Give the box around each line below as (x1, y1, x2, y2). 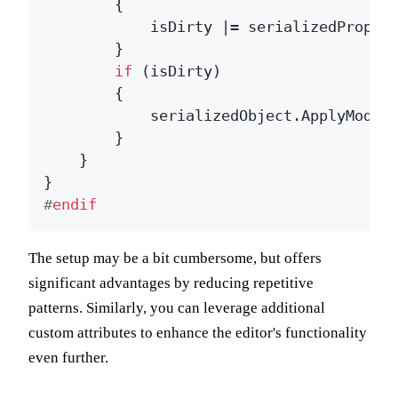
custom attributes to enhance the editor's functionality (28, 323, 367, 341)
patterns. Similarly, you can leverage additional (28, 298, 325, 316)
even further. (28, 348, 108, 366)
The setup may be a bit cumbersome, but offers (28, 249, 322, 267)
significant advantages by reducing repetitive (28, 274, 314, 291)
